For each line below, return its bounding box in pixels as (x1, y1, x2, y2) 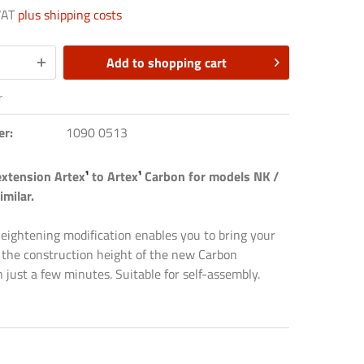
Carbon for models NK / (141, 167, 279, 186)
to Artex (89, 167, 139, 186)
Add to (106, 53, 145, 72)
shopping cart (148, 53, 227, 72)
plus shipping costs (18, 5, 123, 24)
